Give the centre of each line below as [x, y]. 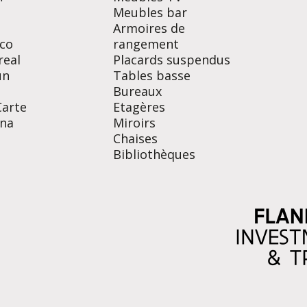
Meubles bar [150, 12]
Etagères [139, 107]
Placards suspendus [171, 60]
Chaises [135, 138]
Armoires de [149, 28]
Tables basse [151, 75]
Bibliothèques [154, 154]
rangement [146, 44]
